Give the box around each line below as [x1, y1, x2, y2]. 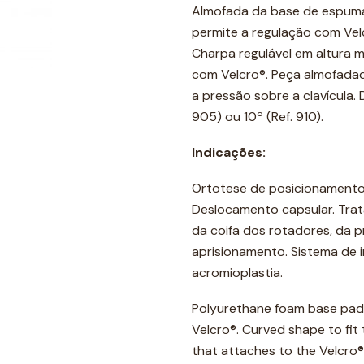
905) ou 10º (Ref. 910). [192, 108, 323, 125]
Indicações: [192, 144, 266, 161]
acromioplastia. [192, 264, 283, 281]
